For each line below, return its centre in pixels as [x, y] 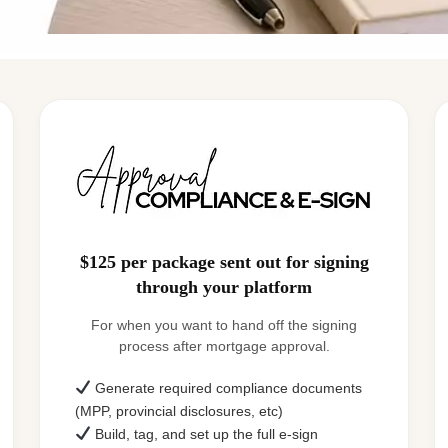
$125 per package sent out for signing [224, 261]
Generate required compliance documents [226, 387]
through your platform [224, 286]
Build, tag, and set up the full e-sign [204, 433]
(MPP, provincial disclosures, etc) [179, 410]
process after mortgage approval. [224, 345]
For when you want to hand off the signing [224, 324]
